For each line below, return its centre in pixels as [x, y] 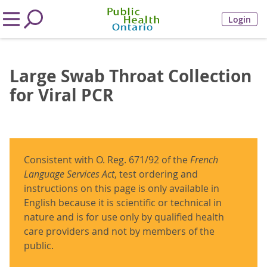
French [204, 160]
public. [39, 246]
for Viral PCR [61, 95]
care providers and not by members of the [119, 231]
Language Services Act [69, 174]
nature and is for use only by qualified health [124, 217]
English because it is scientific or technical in [123, 203]
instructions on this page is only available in [122, 188]
